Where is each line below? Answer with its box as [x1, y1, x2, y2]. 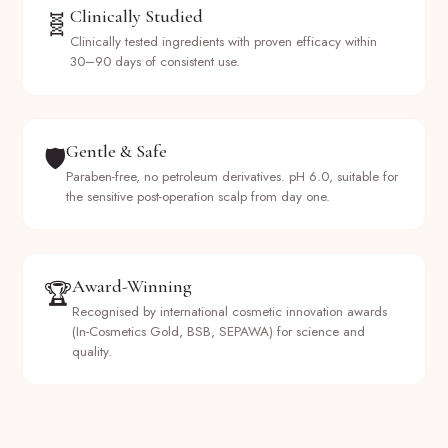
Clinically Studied [70, 5, 204, 28]
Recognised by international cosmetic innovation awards [72, 302, 388, 322]
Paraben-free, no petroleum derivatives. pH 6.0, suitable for [66, 167, 399, 187]
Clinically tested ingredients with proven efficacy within [70, 32, 378, 52]
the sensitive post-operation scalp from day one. [66, 187, 331, 207]
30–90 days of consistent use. [70, 52, 241, 72]
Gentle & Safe [66, 140, 168, 163]
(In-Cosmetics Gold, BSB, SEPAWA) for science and [72, 322, 366, 342]
